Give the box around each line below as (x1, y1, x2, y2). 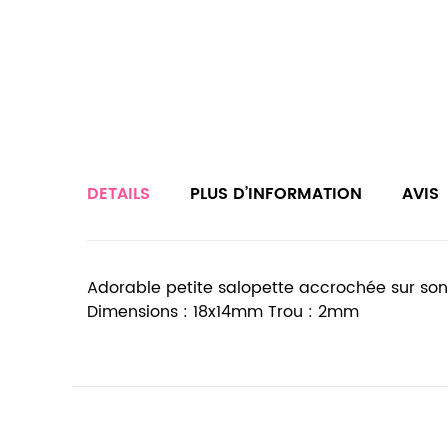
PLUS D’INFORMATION (190, 181, 362, 207)
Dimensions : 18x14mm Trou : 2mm (87, 299, 359, 325)
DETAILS (87, 181, 150, 207)
